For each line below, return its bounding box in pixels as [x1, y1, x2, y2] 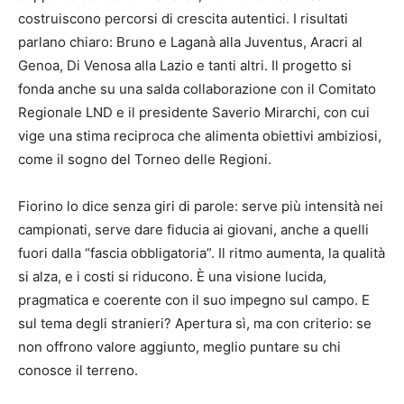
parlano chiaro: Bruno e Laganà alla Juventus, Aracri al [18, 33, 363, 51]
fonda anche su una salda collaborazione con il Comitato [18, 80, 376, 98]
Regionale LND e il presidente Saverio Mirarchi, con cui [18, 104, 370, 122]
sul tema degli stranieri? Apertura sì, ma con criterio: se [18, 315, 372, 333]
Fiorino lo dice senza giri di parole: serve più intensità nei [18, 197, 383, 216]
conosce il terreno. [18, 362, 138, 380]
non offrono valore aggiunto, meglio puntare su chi [18, 338, 341, 356]
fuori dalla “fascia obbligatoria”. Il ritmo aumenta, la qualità [18, 244, 385, 262]
